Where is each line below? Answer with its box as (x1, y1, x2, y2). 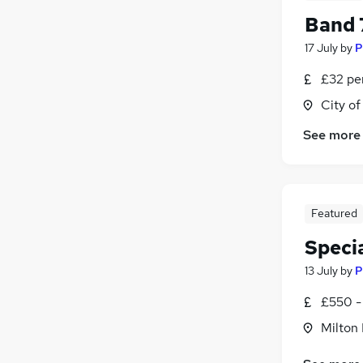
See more (303, 126, 361, 143)
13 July (305, 263, 338, 278)
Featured (310, 205, 357, 220)
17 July (305, 40, 338, 55)
